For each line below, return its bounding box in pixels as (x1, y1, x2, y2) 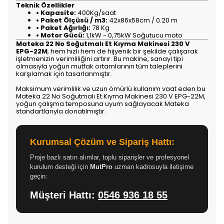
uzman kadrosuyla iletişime (112, 163, 193, 171)
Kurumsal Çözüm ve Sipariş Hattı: (30, 137, 174, 147)
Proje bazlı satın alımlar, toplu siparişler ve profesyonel (30, 153, 189, 161)
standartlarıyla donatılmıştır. (16, 106, 106, 116)
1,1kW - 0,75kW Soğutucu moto (84, 30, 182, 40)
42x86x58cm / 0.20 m (107, 15, 177, 25)
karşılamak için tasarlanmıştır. (16, 69, 112, 79)
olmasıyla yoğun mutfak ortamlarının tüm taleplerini (16, 61, 182, 71)
